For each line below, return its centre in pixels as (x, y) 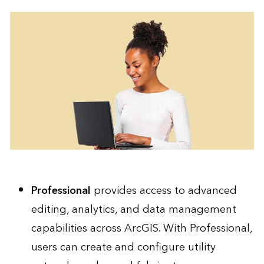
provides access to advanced (164, 191)
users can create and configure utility (123, 247)
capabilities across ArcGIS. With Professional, (141, 229)
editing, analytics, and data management (133, 210)
